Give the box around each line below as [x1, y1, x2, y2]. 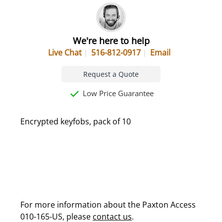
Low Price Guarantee [81, 88, 154, 99]
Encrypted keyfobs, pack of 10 [20, 115, 131, 127]
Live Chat [48, 47, 82, 58]
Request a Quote [83, 69, 139, 79]
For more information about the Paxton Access [20, 199, 196, 210]
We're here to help [72, 34, 150, 47]
